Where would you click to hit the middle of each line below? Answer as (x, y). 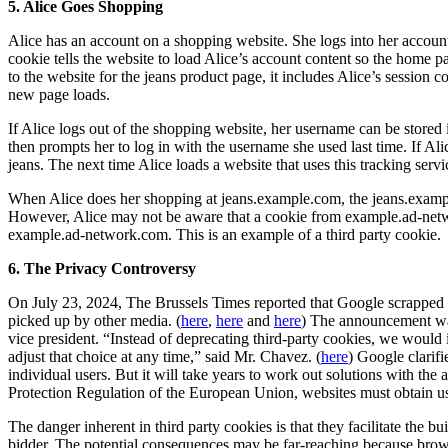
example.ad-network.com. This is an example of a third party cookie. (224, 235)
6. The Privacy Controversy (102, 269)
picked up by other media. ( (94, 321)
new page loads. (59, 95)
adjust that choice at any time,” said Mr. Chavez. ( (164, 357)
